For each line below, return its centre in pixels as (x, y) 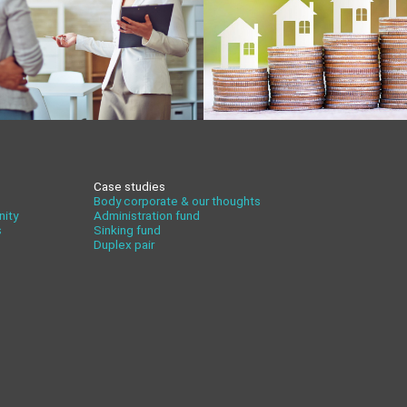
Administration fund (147, 216)
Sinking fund (128, 230)
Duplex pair (124, 245)
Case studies (130, 187)
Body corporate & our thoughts (178, 201)
